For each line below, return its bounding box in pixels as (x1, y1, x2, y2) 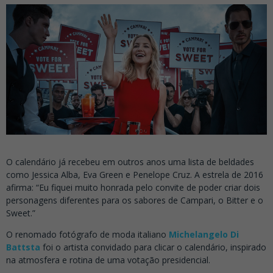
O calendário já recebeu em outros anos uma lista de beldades (6, 156, 254, 168)
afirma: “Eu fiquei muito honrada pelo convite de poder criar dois (6, 182, 260, 194)
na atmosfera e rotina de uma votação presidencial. (6, 254, 210, 266)
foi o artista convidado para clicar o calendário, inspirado (40, 241, 266, 253)
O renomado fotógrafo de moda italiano (6, 229, 169, 241)
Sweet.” (6, 207, 35, 219)
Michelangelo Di (169, 229, 239, 241)
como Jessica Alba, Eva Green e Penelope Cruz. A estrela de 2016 (6, 169, 263, 181)
